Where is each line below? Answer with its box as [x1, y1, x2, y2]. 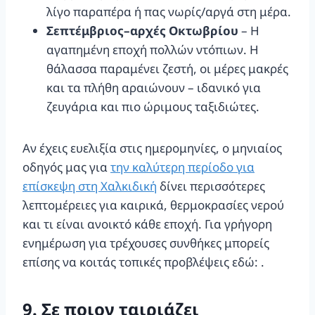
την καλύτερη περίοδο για [110, 158, 255, 175]
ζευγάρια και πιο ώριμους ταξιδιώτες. [46, 98, 259, 115]
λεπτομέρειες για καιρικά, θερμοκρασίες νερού [22, 196, 284, 213]
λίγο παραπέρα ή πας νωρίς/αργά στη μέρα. [46, 3, 291, 20]
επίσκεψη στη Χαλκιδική [22, 177, 157, 194]
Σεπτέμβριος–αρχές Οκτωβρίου [46, 22, 238, 39]
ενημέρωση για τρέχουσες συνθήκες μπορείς [22, 234, 269, 251]
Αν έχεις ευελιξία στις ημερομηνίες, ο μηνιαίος [22, 139, 282, 156]
